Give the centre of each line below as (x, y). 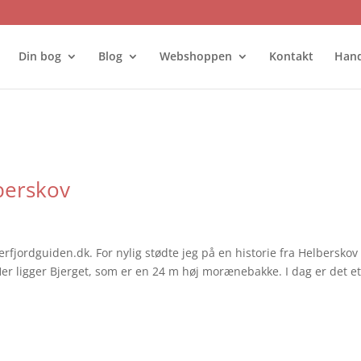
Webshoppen (195, 56)
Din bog (39, 56)
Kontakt (291, 56)
